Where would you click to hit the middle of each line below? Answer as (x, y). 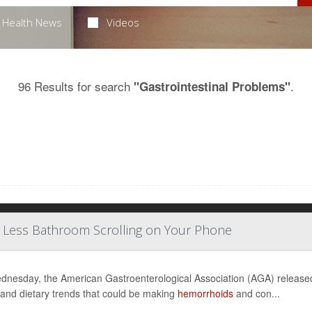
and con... (256, 293)
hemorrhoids (205, 293)
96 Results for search (76, 86)
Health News (32, 22)
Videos (123, 22)
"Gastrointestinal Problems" (212, 86)
